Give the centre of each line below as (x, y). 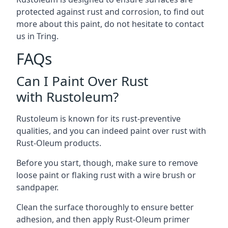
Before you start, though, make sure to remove (107, 163)
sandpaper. (37, 187)
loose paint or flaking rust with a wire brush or (106, 175)
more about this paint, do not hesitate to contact (110, 24)
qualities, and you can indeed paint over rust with (111, 131)
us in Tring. (37, 36)
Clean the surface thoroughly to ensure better (105, 207)
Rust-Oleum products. (59, 143)
